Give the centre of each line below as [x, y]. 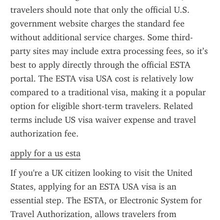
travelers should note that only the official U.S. [100, 10]
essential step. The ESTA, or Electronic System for [106, 200]
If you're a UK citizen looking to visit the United [101, 173]
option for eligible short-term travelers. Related [102, 106]
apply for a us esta [45, 153]
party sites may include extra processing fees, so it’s [109, 51]
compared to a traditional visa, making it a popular [108, 92]
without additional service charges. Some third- [102, 37]
